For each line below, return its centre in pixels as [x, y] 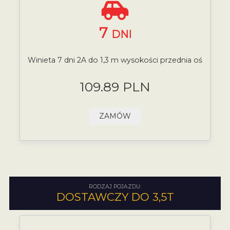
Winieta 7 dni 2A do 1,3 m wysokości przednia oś [115, 60]
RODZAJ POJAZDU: [115, 186]
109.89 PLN [115, 87]
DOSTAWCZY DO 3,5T [115, 197]
